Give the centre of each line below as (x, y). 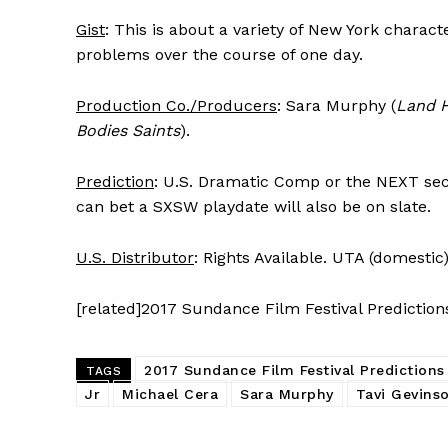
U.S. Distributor (135, 257)
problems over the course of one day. (219, 54)
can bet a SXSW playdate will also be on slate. (253, 206)
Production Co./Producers (176, 105)
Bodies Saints (128, 130)
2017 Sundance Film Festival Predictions (294, 369)
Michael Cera (170, 393)
